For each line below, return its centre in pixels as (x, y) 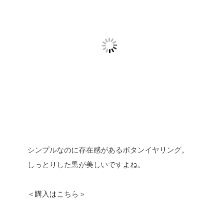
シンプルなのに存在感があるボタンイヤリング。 (108, 149)
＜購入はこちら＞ (57, 193)
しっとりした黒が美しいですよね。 (86, 164)
